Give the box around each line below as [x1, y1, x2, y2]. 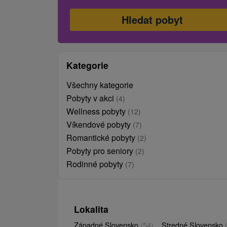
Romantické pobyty [66, 131, 137, 143]
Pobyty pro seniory [66, 144, 135, 157]
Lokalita [74, 202, 108, 215]
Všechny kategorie [66, 79, 133, 91]
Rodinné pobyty [66, 158, 125, 170]
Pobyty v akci [66, 92, 116, 104]
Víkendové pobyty [66, 118, 133, 130]
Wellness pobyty [66, 105, 128, 117]
